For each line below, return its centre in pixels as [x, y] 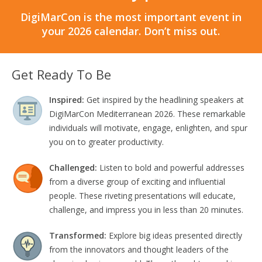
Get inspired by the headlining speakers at [165, 99]
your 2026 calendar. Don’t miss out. [131, 31]
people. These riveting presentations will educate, [142, 195]
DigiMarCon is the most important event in [131, 17]
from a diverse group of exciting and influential [137, 181]
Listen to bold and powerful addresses [172, 167]
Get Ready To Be [61, 74]
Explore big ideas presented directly [175, 235]
